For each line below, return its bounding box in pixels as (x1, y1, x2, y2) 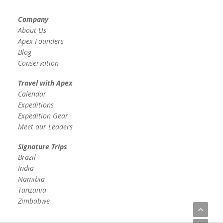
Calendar (17, 89, 46, 99)
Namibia (17, 174, 45, 184)
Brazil (17, 152, 36, 162)
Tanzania (17, 185, 46, 195)
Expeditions (17, 100, 54, 110)
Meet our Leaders (17, 121, 73, 131)
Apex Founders (17, 36, 64, 46)
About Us (17, 25, 46, 35)
